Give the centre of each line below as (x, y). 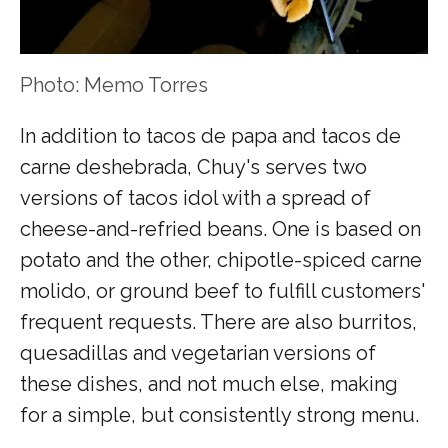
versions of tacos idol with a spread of (195, 197)
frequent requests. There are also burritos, (218, 321)
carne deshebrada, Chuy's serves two (193, 166)
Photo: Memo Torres (114, 84)
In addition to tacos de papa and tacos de (210, 135)
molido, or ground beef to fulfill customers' (222, 290)
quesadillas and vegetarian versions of (198, 352)
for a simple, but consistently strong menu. (219, 414)
